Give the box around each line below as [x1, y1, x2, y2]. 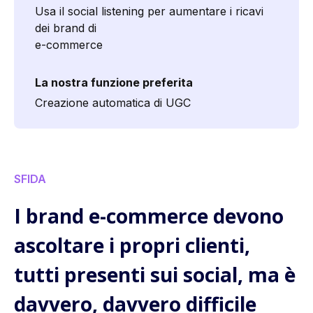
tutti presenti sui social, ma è [14, 261, 296, 288]
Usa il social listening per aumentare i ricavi [35, 3, 263, 18]
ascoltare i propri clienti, [14, 231, 250, 259]
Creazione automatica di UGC [35, 95, 191, 110]
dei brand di [35, 20, 96, 35]
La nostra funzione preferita [35, 75, 193, 89]
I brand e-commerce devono [14, 202, 284, 229]
